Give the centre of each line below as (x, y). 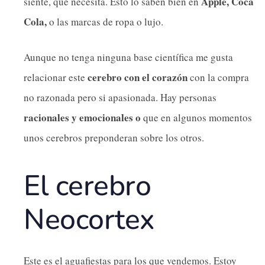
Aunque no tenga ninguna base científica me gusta (128, 57)
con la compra (218, 77)
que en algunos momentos (196, 117)
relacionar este (56, 77)
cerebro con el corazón (138, 77)
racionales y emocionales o (82, 117)
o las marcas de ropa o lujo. (105, 22)
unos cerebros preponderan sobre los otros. (114, 137)
